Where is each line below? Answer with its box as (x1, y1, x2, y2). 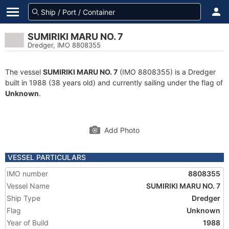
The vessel (5, 67, 43, 76)
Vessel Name (7, 181, 50, 190)
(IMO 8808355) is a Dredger (118, 67, 216, 76)
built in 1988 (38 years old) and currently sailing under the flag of (5, 78, 223, 87)
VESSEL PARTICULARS (8, 153, 86, 162)
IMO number (7, 169, 48, 178)
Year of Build (7, 218, 49, 227)
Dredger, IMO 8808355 (28, 41, 101, 49)
